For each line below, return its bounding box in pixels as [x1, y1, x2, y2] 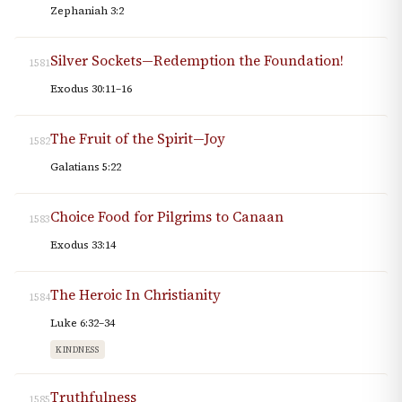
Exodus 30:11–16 [50, 82, 132, 97]
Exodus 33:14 [50, 238, 116, 253]
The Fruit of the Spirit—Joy [50, 129, 225, 149]
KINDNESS [56, 344, 100, 356]
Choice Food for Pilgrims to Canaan [50, 207, 284, 227]
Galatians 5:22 [50, 160, 121, 175]
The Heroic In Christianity [50, 285, 221, 305]
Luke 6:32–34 [50, 316, 115, 331]
